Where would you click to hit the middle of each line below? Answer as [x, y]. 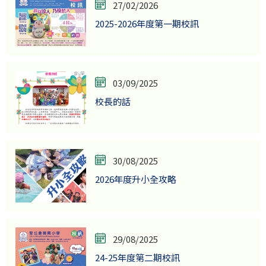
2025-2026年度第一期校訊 [147, 24]
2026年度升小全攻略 [135, 179]
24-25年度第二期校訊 [137, 257]
